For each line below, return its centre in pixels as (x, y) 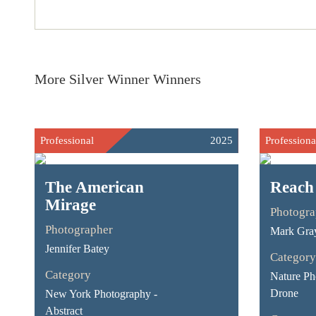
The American (94, 187)
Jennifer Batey (77, 249)
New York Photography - (101, 294)
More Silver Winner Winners (117, 79)
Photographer (79, 230)
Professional (67, 140)
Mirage (70, 205)
